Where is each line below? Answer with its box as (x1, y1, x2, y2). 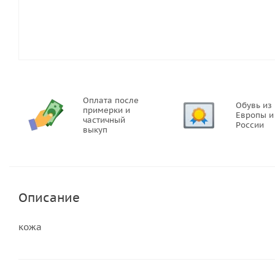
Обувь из (235, 100, 272, 110)
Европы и (235, 110, 274, 120)
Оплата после (83, 95, 139, 106)
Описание (18, 190, 80, 206)
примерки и (83, 105, 130, 115)
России (235, 120, 264, 130)
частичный (83, 115, 125, 125)
